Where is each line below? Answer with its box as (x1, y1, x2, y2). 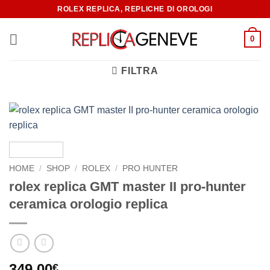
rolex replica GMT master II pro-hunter (9, 178, 246, 194)
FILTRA (121, 66, 159, 76)
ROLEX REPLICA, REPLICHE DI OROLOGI (57, 4, 213, 13)
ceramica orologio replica (9, 196, 168, 212)
